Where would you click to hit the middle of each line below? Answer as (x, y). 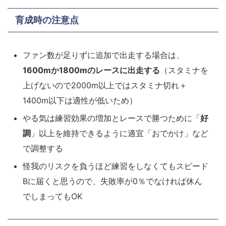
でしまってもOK (52, 196)
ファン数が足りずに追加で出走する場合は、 (103, 55)
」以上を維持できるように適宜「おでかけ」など (120, 133)
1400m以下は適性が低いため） (80, 100)
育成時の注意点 (47, 20)
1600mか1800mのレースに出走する (91, 70)
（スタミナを (184, 70)
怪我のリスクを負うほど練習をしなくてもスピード (116, 166)
